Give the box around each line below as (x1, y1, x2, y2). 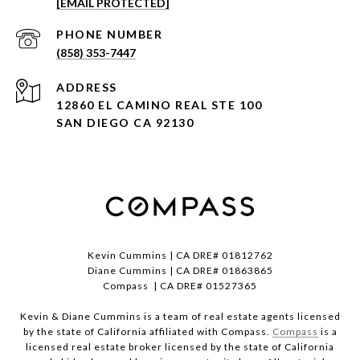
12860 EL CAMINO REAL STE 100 (56, 98, 262, 112)
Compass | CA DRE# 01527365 (103, 280, 257, 292)
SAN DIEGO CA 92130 (56, 116, 194, 130)
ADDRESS (56, 80, 117, 95)
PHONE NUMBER (56, 27, 162, 42)
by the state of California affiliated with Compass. (22, 325, 272, 338)
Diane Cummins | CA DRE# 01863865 (87, 264, 273, 277)
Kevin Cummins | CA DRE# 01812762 (87, 249, 273, 262)
